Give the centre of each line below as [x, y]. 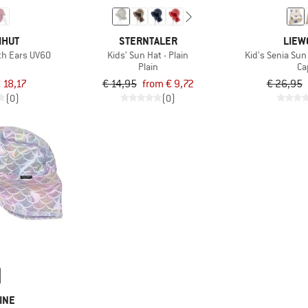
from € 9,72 [168, 84]
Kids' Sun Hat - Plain [148, 55]
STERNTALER [148, 41]
